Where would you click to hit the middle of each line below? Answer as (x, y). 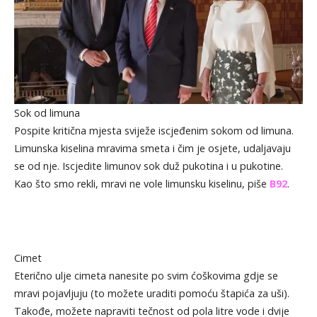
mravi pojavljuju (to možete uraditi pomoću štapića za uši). (151, 293)
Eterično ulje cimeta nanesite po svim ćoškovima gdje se (146, 275)
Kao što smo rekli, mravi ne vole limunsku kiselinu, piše (142, 183)
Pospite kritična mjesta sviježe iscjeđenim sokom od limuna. (154, 130)
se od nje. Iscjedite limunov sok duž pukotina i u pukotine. (148, 166)
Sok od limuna (47, 113)
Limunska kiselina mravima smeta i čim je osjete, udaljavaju (152, 148)
